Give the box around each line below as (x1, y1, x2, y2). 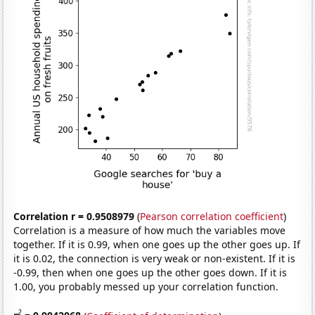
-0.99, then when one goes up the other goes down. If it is (13, 265, 288, 279)
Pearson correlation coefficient (140, 209, 284, 223)
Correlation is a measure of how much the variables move (13, 223, 286, 237)
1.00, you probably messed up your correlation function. (13, 279, 279, 293)
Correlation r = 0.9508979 (13, 209, 135, 223)
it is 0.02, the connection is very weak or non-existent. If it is (13, 251, 296, 265)
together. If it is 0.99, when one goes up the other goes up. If (13, 237, 301, 251)
